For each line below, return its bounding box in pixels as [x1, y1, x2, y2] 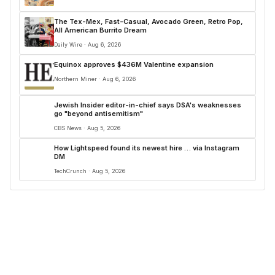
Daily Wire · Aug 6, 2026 [54, 41, 121, 48]
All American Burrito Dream [54, 26, 147, 34]
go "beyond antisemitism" [54, 109, 143, 118]
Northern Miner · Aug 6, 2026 [54, 76, 136, 82]
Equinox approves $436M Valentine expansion [54, 60, 215, 69]
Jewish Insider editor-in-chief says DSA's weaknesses [54, 101, 241, 109]
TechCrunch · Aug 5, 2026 [54, 168, 125, 174]
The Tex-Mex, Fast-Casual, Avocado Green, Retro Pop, [54, 17, 243, 26]
